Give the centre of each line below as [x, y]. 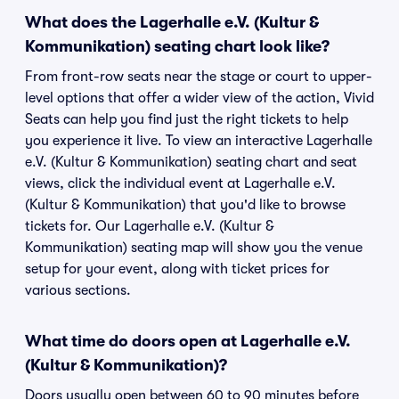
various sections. [78, 290]
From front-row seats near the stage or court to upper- [199, 77]
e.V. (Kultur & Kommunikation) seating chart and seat [191, 162]
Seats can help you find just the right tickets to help [187, 119]
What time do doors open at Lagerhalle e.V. [188, 341]
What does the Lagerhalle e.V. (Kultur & [172, 22]
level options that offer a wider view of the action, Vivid [199, 98]
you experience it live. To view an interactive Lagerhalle [199, 141]
